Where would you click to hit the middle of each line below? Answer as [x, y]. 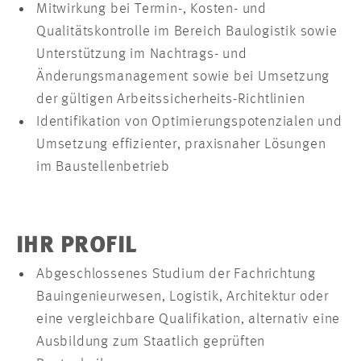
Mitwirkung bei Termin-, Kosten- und [152, 9]
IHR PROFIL [77, 247]
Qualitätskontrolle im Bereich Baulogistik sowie [187, 32]
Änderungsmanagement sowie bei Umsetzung [183, 77]
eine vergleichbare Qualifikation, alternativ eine [189, 320]
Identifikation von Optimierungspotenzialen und [189, 122]
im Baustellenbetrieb [104, 167]
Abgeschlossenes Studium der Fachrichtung [176, 274]
